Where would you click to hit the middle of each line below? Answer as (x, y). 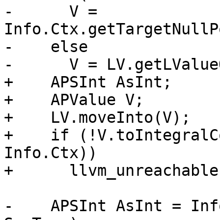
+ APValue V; (74, 100)
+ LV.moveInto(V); (97, 118)
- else (46, 47)
